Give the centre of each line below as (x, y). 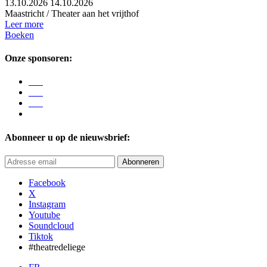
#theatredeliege (57, 247)
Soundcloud (51, 225)
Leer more (24, 24)
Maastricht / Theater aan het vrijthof (72, 13)
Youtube (44, 215)
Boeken (19, 35)
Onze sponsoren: (38, 58)
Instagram (47, 204)
